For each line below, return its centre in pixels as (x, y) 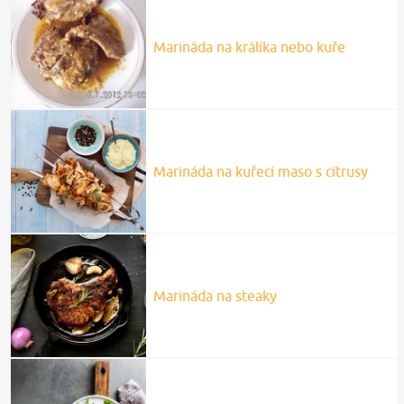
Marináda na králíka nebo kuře (249, 47)
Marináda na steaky (215, 295)
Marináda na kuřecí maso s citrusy (260, 172)
